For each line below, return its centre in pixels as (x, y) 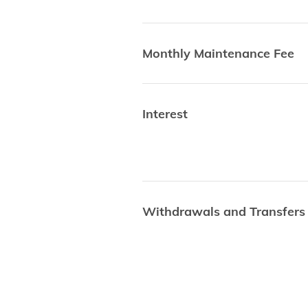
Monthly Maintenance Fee (218, 53)
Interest (165, 114)
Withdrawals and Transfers (224, 211)
